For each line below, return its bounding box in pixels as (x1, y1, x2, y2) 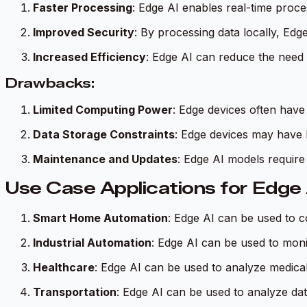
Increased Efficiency (33, 49, 146, 64)
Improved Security (33, 25, 134, 39)
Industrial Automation (33, 236, 151, 250)
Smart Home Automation (33, 211, 168, 225)
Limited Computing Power (33, 103, 173, 117)
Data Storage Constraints (33, 127, 175, 142)
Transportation (33, 285, 116, 299)
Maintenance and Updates (33, 152, 177, 167)
